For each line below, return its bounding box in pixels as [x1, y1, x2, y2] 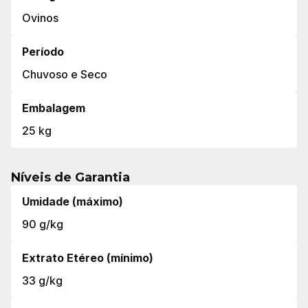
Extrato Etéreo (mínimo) [22, 251, 153, 265]
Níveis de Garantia [11, 170, 130, 185]
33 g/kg [22, 274, 63, 287]
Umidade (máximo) [22, 195, 123, 208]
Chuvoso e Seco [22, 67, 107, 81]
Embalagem [22, 101, 85, 115]
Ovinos [22, 11, 58, 25]
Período [22, 45, 64, 58]
